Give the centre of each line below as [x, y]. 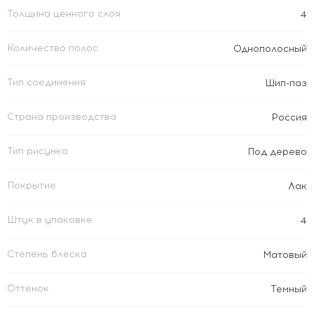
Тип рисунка [37, 151]
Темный [289, 289]
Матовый [285, 255]
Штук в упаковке [50, 220]
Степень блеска [47, 254]
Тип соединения [46, 82]
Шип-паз [286, 83]
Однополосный [270, 49]
